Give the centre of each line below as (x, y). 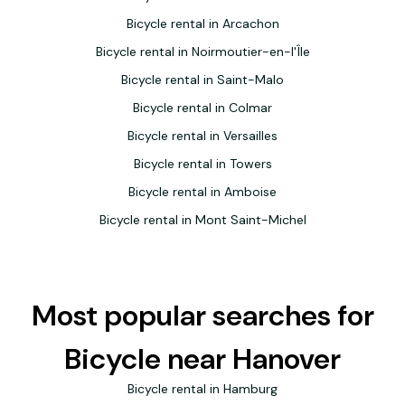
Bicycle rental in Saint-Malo (202, 80)
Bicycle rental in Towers (202, 164)
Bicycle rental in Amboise (202, 192)
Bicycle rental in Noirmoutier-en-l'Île (202, 52)
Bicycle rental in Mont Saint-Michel (202, 220)
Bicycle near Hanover (202, 359)
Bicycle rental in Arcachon (202, 24)
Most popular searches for (202, 316)
